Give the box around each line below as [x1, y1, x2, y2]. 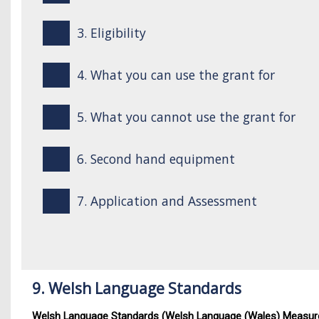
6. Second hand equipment [76, 150, 235, 167]
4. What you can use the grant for [76, 66, 275, 83]
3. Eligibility [76, 24, 146, 41]
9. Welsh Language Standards [32, 278, 241, 298]
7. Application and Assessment [76, 192, 257, 209]
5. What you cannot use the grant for [76, 108, 296, 125]
